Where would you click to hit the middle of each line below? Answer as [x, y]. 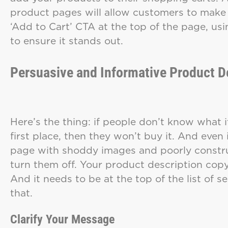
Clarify [26, 220]
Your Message [80, 220]
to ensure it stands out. [70, 41]
